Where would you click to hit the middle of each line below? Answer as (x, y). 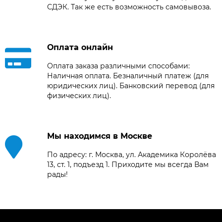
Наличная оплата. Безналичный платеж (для (128, 76)
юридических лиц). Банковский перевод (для (131, 85)
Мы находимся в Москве (100, 136)
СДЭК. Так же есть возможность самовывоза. (129, 7)
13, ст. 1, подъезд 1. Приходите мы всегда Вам (128, 164)
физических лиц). (79, 95)
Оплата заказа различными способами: (118, 66)
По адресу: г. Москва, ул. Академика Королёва (132, 154)
